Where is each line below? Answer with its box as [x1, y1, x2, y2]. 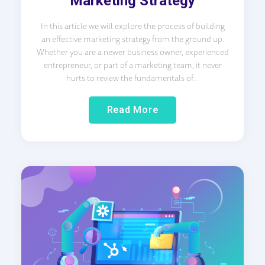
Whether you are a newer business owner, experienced [36, 46, 229, 59]
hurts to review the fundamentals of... [66, 72, 199, 85]
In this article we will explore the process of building [40, 20, 225, 33]
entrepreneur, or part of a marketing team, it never [43, 59, 222, 72]
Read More [106, 104, 159, 116]
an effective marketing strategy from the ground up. [41, 33, 224, 46]
